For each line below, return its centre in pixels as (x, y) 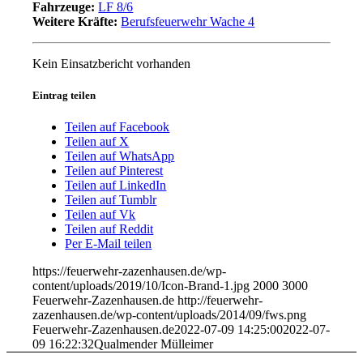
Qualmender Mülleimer (154, 344)
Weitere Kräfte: (75, 21)
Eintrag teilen (64, 95)
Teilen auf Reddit (109, 229)
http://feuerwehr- (220, 301)
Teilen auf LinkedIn (116, 186)
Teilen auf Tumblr (111, 200)
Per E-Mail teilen (109, 244)
